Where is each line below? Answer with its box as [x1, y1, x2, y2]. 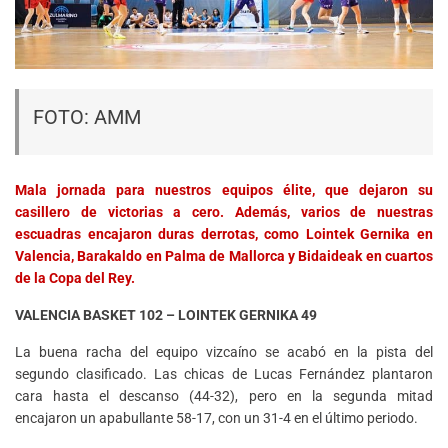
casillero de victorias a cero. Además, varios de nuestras [15, 204, 433, 221]
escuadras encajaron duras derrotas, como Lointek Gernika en [15, 226, 433, 243]
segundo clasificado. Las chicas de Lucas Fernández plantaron [15, 366, 433, 383]
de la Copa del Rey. [15, 270, 135, 287]
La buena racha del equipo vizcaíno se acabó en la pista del [15, 344, 433, 361]
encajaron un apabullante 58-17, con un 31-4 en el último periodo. [15, 410, 418, 427]
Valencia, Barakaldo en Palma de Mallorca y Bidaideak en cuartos [15, 248, 433, 265]
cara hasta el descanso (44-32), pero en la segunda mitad [15, 388, 433, 405]
